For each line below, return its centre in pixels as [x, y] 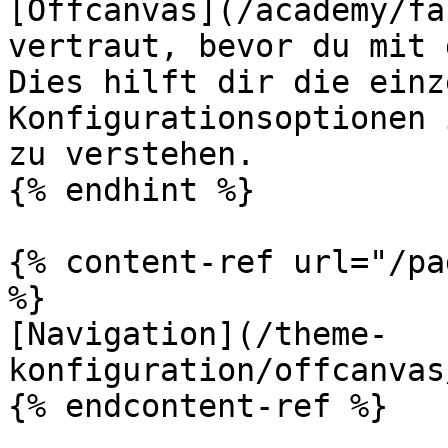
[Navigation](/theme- [198, 334]
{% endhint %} [131, 190]
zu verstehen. [131, 154]
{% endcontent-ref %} [198, 406]
